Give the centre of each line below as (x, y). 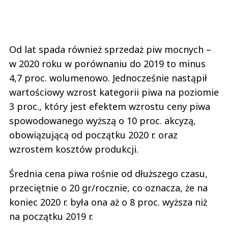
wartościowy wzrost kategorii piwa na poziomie (114, 92)
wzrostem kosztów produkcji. (75, 149)
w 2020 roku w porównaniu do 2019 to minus (107, 64)
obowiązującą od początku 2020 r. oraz (93, 135)
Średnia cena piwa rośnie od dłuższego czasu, (108, 174)
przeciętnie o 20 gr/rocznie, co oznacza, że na (108, 188)
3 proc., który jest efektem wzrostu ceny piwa (110, 107)
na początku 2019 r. (52, 217)
